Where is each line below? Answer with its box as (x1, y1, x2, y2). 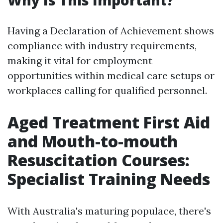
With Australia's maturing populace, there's (7, 205, 211, 217)
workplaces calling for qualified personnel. (7, 84, 207, 97)
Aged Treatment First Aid (7, 111, 210, 133)
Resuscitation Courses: (7, 149, 190, 171)
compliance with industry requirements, (7, 39, 197, 52)
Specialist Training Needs (7, 168, 210, 190)
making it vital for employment (7, 54, 152, 67)
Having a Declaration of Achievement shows (7, 24, 214, 37)
